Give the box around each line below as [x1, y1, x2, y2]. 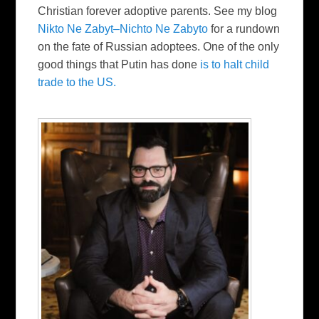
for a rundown [211, 22, 281, 35]
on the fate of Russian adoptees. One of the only [38, 40, 280, 53]
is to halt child [200, 58, 270, 70]
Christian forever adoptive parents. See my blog [38, 4, 278, 17]
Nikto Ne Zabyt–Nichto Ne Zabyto [38, 22, 211, 35]
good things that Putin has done [38, 58, 201, 70]
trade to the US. [38, 75, 117, 88]
